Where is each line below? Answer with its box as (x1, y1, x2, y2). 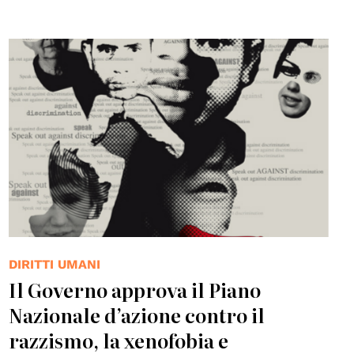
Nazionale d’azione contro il (8, 301, 265, 330)
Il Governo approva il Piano (8, 276, 261, 304)
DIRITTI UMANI (8, 257, 100, 273)
